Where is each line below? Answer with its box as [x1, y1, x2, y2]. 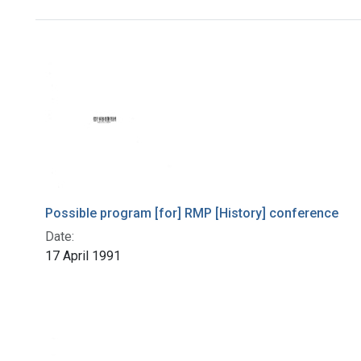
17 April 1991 [45, 248, 121, 264]
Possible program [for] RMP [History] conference [45, 205, 338, 222]
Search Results [35, 32, 207, 64]
